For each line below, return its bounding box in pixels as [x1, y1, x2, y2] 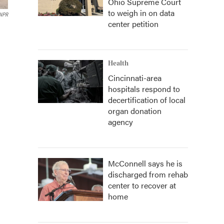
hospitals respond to [108, 83, 180, 94]
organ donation [108, 105, 161, 116]
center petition [108, 18, 158, 29]
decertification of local [108, 94, 185, 105]
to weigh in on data [108, 7, 174, 18]
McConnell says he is [108, 157, 182, 169]
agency [108, 116, 133, 127]
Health [108, 59, 128, 67]
